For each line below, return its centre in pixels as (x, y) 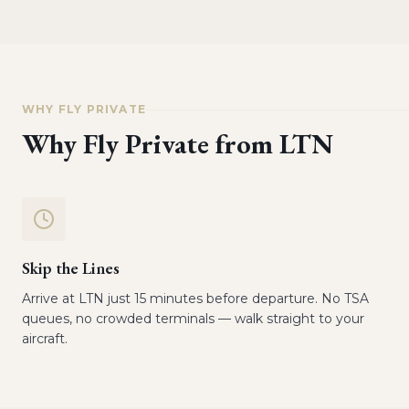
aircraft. (45, 339)
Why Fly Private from (151, 144)
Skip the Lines (71, 268)
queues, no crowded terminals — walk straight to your (193, 319)
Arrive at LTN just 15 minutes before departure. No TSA (195, 299)
